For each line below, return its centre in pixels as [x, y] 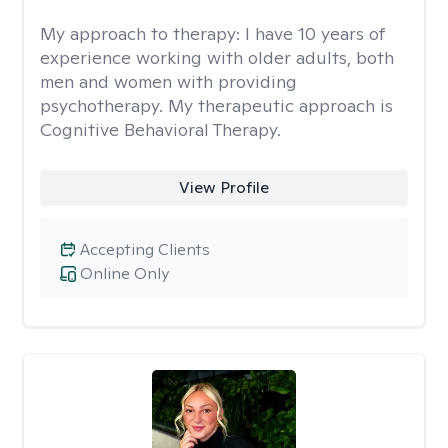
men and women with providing [168, 81]
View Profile [223, 187]
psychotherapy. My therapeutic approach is [216, 105]
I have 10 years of [315, 33]
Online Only [124, 273]
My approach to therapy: [142, 33]
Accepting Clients [145, 249]
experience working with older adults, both [217, 57]
